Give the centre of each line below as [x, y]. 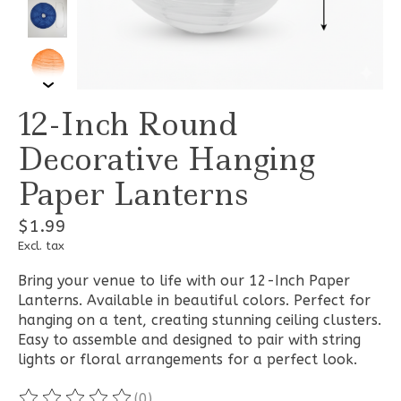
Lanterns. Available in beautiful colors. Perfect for [194, 301]
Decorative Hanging [166, 160]
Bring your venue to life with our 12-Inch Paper [184, 281]
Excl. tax [41, 246]
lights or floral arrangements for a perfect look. [188, 360]
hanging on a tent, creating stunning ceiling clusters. [200, 320]
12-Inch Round [128, 125]
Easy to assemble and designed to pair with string [189, 340]
